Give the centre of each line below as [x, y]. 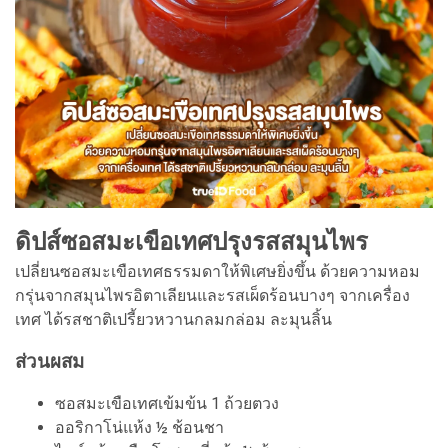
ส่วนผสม [49, 362]
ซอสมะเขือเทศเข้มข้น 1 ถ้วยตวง [167, 404]
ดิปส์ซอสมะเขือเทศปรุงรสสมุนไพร [194, 242]
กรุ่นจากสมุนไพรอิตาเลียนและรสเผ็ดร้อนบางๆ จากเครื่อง [212, 296]
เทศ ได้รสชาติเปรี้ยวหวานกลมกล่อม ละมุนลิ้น [173, 320]
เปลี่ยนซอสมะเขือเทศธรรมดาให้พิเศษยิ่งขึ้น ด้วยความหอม [217, 272]
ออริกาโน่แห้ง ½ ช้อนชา [139, 428]
